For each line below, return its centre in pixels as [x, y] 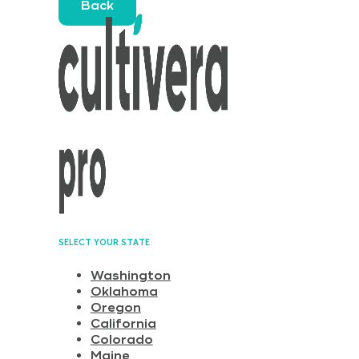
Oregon [115, 307]
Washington [130, 275]
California [123, 323]
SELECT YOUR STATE [104, 242]
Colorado [121, 339]
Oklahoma [124, 291]
